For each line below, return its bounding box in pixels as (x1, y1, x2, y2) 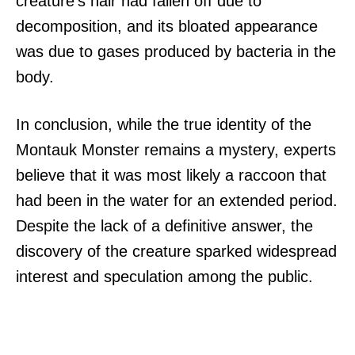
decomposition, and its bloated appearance (16, 17, 318, 35)
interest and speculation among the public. (16, 267, 313, 285)
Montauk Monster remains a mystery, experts (16, 140, 336, 158)
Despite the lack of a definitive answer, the (16, 216, 313, 235)
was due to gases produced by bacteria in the (16, 42, 336, 60)
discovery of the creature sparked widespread (16, 242, 337, 260)
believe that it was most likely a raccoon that (16, 166, 326, 184)
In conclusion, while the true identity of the (16, 115, 311, 133)
